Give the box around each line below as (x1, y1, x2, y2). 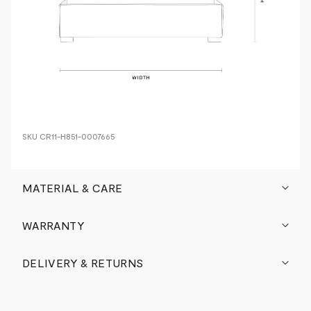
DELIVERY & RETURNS (22, 255, 144, 269)
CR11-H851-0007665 (40, 131, 115, 141)
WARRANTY (22, 218, 85, 232)
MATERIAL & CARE (22, 180, 123, 194)
